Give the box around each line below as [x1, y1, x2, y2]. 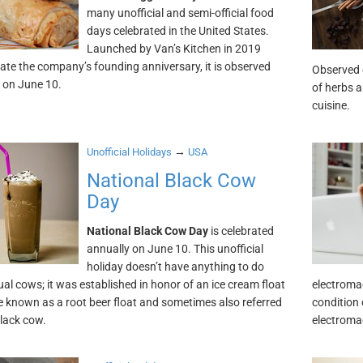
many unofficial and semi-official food [86, 6, 274, 19]
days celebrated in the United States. [86, 24, 269, 37]
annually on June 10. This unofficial [86, 242, 263, 255]
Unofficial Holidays [86, 146, 172, 158]
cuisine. [312, 99, 351, 112]
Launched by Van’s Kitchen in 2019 [86, 42, 261, 55]
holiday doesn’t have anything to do [86, 260, 264, 273]
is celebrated [207, 224, 274, 237]
